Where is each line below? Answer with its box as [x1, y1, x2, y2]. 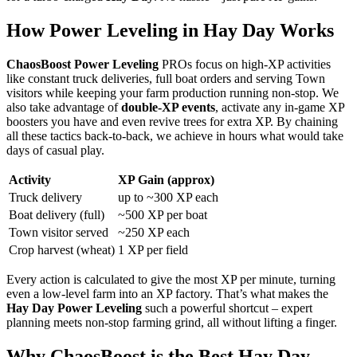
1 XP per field [118, 243, 188, 257]
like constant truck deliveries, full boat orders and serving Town [6, 72, 325, 86]
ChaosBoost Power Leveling [6, 57, 159, 72]
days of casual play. [6, 143, 104, 158]
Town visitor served [9, 226, 108, 240]
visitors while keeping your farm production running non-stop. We [6, 86, 339, 100]
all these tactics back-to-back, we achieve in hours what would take [6, 129, 343, 143]
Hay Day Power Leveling [6, 301, 145, 316]
